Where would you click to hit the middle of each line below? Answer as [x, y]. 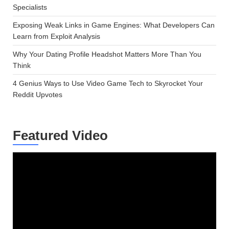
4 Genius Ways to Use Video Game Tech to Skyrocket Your [108, 83]
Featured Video [60, 135]
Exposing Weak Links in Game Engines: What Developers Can [114, 25]
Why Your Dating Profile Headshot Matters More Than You [107, 54]
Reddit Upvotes [38, 95]
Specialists [30, 7]
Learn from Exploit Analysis [56, 36]
